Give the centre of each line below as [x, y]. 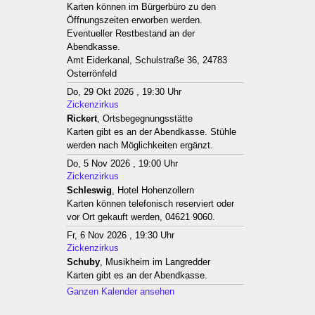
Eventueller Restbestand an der [131, 33]
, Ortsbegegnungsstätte [145, 118]
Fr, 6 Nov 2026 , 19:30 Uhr [121, 235]
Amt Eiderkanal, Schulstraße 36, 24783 [147, 60]
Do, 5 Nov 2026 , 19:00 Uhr [122, 163]
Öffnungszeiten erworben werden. [135, 20]
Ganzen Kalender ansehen [121, 291]
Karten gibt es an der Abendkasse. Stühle [152, 132]
